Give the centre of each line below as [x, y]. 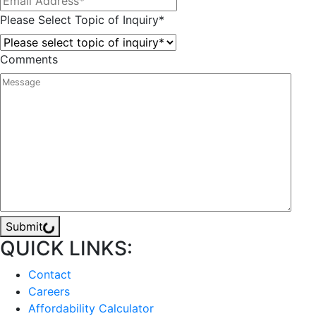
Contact [50, 274]
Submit [24, 226]
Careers [49, 291]
